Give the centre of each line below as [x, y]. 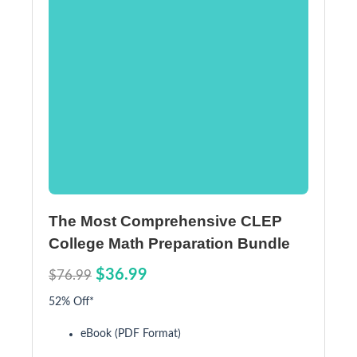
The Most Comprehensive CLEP [165, 221]
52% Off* [71, 302]
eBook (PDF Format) [131, 334]
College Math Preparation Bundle [169, 243]
